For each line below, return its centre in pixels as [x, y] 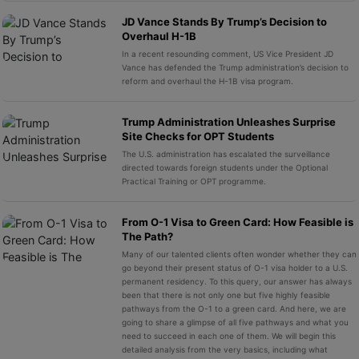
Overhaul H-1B [159, 36]
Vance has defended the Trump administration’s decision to [235, 67]
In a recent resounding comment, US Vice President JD [227, 53]
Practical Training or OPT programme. [194, 181]
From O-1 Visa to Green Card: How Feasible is [237, 222]
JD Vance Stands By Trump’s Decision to [224, 21]
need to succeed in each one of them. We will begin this [228, 335]
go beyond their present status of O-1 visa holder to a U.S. [234, 267]
